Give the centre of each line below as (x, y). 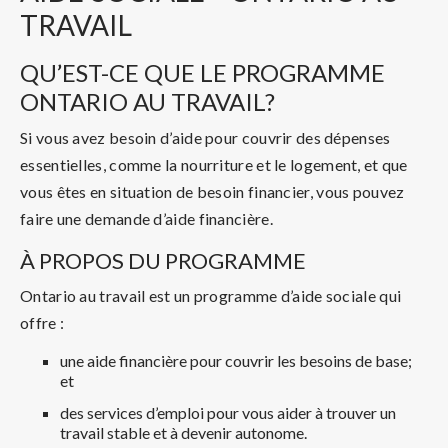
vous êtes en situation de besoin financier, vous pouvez (212, 191)
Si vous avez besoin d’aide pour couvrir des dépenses (205, 137)
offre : (42, 322)
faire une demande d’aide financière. (146, 218)
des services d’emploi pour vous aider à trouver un (228, 412)
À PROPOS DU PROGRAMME (163, 260)
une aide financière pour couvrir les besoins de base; (236, 360)
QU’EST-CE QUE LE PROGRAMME (202, 72)
